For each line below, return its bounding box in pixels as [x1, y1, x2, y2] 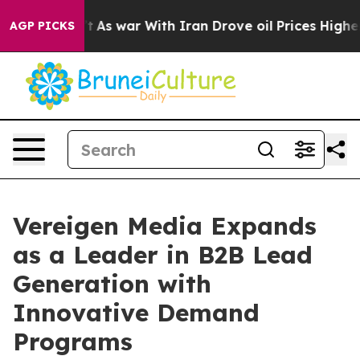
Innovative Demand [13, 297, 260, 328]
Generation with [13, 268, 211, 299]
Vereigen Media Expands [13, 211, 317, 241]
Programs [13, 326, 133, 357]
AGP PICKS [10, 18, 75, 33]
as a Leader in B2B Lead [13, 239, 313, 270]
